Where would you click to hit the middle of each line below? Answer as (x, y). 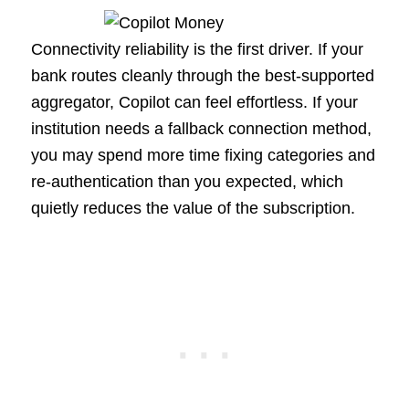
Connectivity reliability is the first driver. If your (197, 50)
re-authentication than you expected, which (187, 182)
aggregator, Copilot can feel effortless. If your (194, 103)
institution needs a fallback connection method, (201, 129)
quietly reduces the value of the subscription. (193, 209)
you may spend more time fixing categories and (203, 156)
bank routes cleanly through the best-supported (202, 76)
